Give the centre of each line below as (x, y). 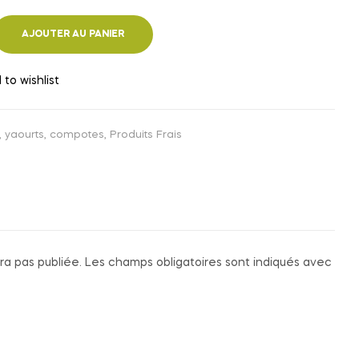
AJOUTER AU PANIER (73, 35)
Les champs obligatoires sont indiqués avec (208, 263)
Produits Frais (146, 135)
